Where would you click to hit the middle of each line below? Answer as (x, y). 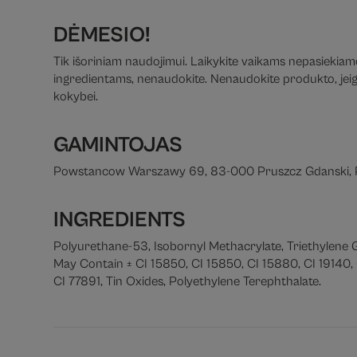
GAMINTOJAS (118, 145)
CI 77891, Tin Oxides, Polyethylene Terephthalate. (188, 281)
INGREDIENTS (120, 220)
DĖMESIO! (102, 35)
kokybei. (76, 96)
